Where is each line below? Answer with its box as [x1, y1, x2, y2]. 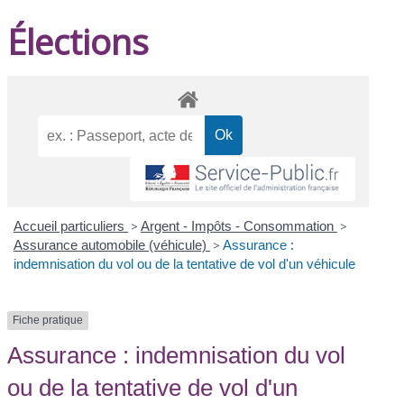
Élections [7, 17, 150, 65]
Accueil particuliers [13, 218, 128, 234]
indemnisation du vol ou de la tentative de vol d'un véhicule [13, 256, 355, 272]
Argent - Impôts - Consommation [140, 218, 337, 234]
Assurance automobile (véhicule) [13, 237, 210, 253]
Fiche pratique [13, 314, 84, 327]
